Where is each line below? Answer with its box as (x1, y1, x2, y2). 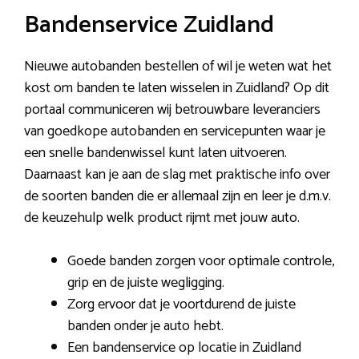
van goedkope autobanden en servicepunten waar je (24, 119, 325, 143)
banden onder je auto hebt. (67, 314, 224, 338)
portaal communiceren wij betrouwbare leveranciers (24, 98, 321, 122)
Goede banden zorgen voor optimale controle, (67, 249, 334, 273)
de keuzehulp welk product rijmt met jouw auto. (24, 206, 300, 230)
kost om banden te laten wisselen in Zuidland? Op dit (24, 76, 329, 100)
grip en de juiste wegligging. (67, 271, 224, 295)
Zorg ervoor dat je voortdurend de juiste (67, 292, 296, 317)
